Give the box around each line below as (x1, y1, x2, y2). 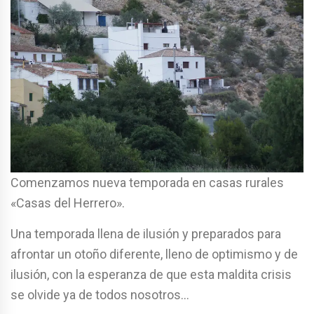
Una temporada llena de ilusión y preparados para (11, 226, 281, 241)
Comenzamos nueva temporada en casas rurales (11, 175, 284, 190)
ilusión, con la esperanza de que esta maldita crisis (11, 266, 292, 282)
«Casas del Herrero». (11, 195, 125, 210)
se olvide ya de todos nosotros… (11, 287, 189, 302)
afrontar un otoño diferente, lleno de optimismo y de (11, 246, 298, 261)
